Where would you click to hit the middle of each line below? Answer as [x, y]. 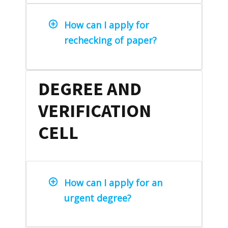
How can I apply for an [113, 182]
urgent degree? [99, 198]
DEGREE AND [90, 89]
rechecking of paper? [110, 40]
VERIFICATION [95, 110]
